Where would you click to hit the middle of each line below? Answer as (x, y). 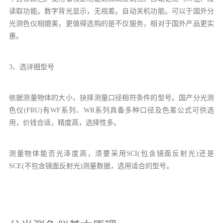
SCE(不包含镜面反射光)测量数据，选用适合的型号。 (91, 166)
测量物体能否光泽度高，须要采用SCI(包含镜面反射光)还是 (111, 153)
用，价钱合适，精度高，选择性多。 (64, 122)
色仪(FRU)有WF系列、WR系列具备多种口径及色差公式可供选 (111, 110)
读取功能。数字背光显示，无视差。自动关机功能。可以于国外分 (111, 11)
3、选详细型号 (31, 67)
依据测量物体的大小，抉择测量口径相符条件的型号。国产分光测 (111, 98)
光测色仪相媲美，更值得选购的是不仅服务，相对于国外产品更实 (111, 23)
